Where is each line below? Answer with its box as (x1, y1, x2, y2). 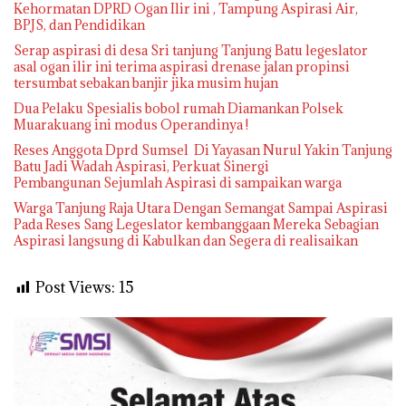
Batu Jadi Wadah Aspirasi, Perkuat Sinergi (14, 158, 269, 175)
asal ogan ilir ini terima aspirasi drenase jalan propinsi (14, 58, 350, 75)
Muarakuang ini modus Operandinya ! (14, 116, 248, 133)
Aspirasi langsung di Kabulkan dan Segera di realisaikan (14, 232, 358, 249)
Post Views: (35, 277, 115, 297)
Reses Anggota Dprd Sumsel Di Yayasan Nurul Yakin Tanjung (14, 141, 392, 159)
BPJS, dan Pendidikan (14, 16, 145, 34)
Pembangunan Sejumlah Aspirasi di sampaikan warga (14, 174, 342, 191)
